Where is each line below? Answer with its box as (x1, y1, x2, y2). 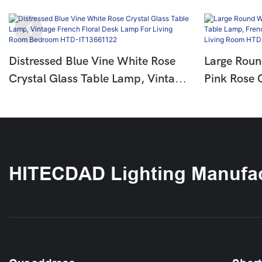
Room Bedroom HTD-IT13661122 (9, 107, 188, 121)
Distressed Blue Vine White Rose (9, 54, 175, 68)
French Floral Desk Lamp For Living (9, 89, 191, 104)
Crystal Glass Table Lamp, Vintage (9, 72, 187, 86)
